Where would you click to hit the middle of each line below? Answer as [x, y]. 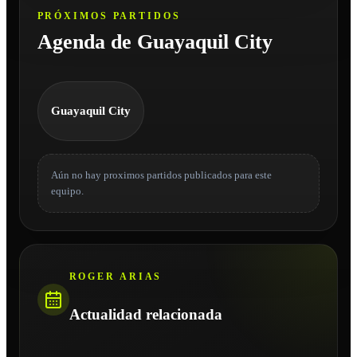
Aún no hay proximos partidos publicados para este [161, 175]
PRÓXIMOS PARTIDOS [109, 16]
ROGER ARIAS [116, 277]
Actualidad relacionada [145, 315]
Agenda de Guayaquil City [155, 41]
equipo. [67, 191]
